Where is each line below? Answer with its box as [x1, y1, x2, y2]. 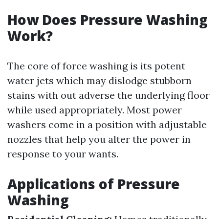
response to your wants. [7, 148, 118, 160]
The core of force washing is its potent [7, 60, 185, 72]
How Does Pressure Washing [7, 10, 208, 29]
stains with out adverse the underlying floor [7, 89, 210, 101]
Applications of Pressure [7, 175, 180, 193]
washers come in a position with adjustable [7, 118, 207, 131]
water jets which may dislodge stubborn [7, 74, 192, 87]
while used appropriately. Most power [7, 104, 182, 116]
